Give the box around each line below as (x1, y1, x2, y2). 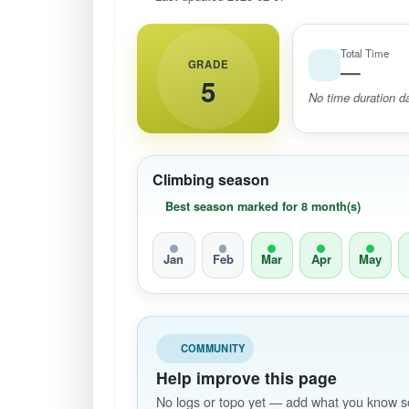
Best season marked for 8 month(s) (165, 197, 362, 215)
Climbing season (152, 169, 269, 190)
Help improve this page (156, 366, 337, 390)
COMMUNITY (180, 341, 246, 356)
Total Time (340, 45, 389, 60)
